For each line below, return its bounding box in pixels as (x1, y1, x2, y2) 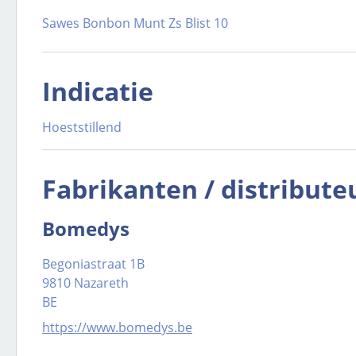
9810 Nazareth (42, 274, 129, 292)
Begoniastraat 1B (42, 255, 145, 273)
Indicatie (42, 74, 153, 108)
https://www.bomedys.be (42, 319, 192, 336)
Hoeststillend (42, 118, 122, 136)
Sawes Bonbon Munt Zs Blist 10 (42, 14, 228, 32)
